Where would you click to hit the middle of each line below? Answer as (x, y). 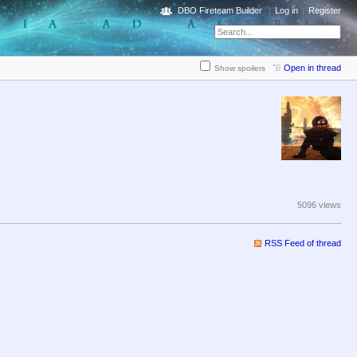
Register (325, 10)
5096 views (319, 205)
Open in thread (312, 68)
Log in (286, 10)
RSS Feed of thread (303, 243)
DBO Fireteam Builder (220, 10)
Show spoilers (240, 69)
